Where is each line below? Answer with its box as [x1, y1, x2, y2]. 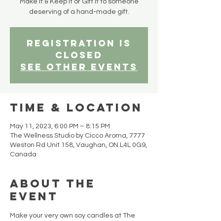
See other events [20, 61, 138, 73]
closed [55, 49, 103, 61]
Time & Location [10, 101, 143, 115]
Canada [10, 151, 37, 158]
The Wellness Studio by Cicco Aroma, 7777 [10, 132, 145, 140]
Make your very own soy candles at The [10, 212, 137, 220]
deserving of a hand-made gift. [29, 8, 129, 16]
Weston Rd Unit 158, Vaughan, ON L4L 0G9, [10, 142, 147, 149]
